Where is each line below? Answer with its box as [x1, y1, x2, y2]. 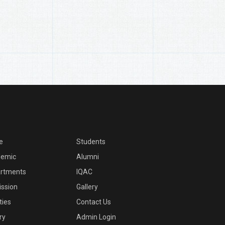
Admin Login [76, 213, 116, 221]
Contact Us [76, 198, 111, 206]
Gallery [76, 183, 98, 191]
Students [76, 138, 105, 146]
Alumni [76, 153, 99, 161]
